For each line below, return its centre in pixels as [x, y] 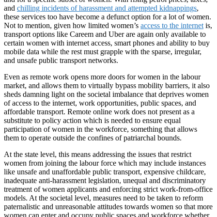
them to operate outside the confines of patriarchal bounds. [93, 138]
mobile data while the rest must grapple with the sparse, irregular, [103, 51]
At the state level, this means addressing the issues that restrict [98, 154]
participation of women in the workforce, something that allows [101, 129]
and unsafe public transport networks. [61, 60]
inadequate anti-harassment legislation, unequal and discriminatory [105, 180]
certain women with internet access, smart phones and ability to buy [107, 43]
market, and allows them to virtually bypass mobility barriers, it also [107, 85]
